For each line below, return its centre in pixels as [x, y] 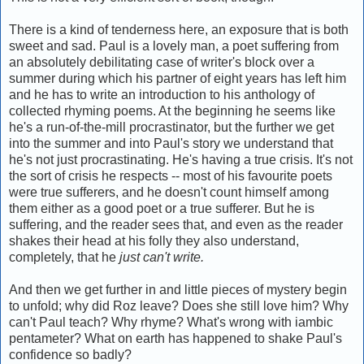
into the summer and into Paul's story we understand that [171, 143]
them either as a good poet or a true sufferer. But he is [162, 208]
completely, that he [64, 257]
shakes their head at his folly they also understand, [154, 240]
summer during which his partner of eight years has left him [178, 78]
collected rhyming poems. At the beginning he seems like [172, 110]
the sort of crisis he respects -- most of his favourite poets [171, 175]
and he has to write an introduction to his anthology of [162, 94]
